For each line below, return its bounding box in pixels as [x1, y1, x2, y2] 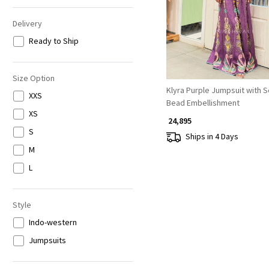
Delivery [12, 18, 42, 29]
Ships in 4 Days [185, 131, 238, 142]
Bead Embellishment [166, 97, 240, 108]
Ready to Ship [28, 35, 79, 47]
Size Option [12, 73, 55, 84]
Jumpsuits [28, 235, 66, 246]
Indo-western [28, 217, 77, 228]
